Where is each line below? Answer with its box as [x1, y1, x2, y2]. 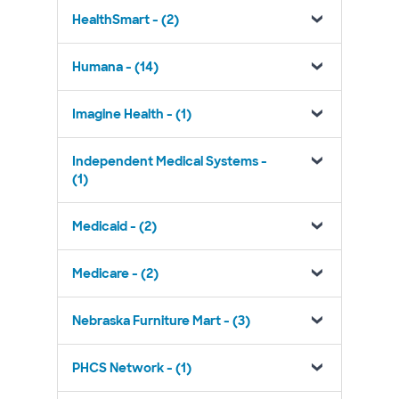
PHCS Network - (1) [72, 360, 191, 376]
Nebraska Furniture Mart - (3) [72, 313, 250, 329]
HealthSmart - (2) [72, 12, 179, 28]
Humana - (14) [72, 59, 159, 75]
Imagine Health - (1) [72, 106, 191, 122]
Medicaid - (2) [72, 218, 157, 234]
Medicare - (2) [72, 265, 159, 281]
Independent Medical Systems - [72, 153, 267, 169]
